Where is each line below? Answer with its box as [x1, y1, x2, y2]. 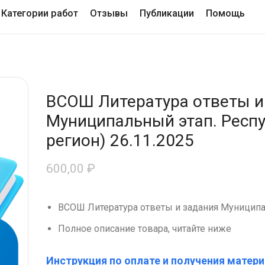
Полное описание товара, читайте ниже [57, 223, 231, 235]
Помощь [206, 8, 245, 19]
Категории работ [1, 8, 79, 19]
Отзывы [90, 8, 128, 19]
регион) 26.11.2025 [46, 131, 194, 151]
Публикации [140, 8, 195, 19]
